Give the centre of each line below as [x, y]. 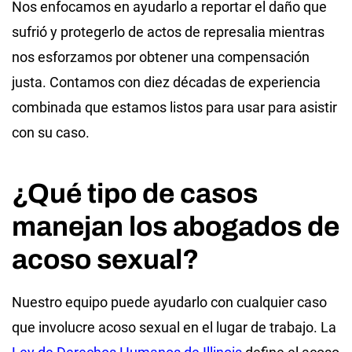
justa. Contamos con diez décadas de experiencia [166, 82]
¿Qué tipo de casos [135, 193]
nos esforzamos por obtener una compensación [161, 57]
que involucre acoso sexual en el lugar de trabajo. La [174, 327]
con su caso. [51, 132]
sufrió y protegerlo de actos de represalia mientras [168, 31]
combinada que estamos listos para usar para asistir [174, 107]
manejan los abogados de [176, 226]
